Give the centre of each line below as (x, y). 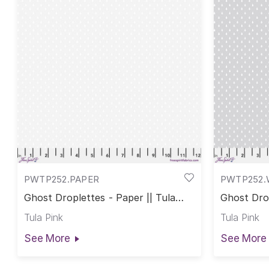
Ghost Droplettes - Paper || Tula (100, 198)
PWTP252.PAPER (62, 179)
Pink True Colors (63, 208)
